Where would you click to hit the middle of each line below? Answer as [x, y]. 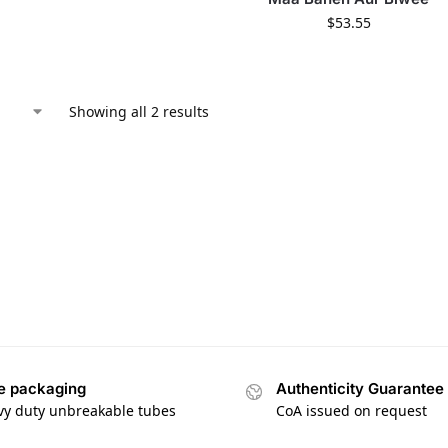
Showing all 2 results [139, 112]
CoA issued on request [351, 411]
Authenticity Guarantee [360, 388]
